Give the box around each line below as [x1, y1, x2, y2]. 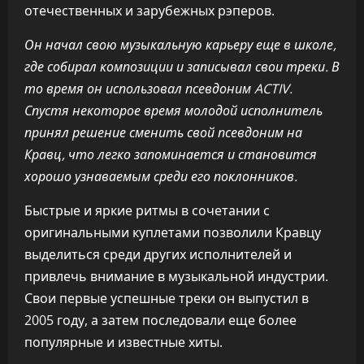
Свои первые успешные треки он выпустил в [24, 289, 309, 307]
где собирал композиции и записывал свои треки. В [24, 58, 340, 76]
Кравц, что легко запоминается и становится [24, 145, 317, 163]
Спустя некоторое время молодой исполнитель [24, 102, 323, 119]
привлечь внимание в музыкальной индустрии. [24, 267, 328, 285]
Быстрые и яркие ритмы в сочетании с [24, 201, 270, 219]
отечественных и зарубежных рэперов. [24, 2, 275, 19]
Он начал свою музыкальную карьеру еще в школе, [24, 36, 336, 54]
